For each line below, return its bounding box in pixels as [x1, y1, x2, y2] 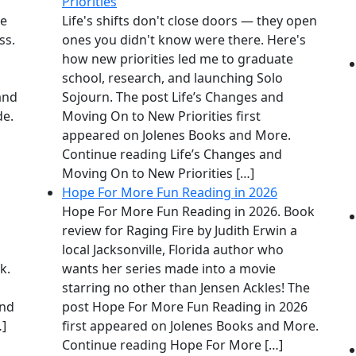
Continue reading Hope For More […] [62, 336, 283, 354]
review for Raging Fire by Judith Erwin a [62, 222, 297, 240]
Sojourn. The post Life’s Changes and [62, 88, 284, 106]
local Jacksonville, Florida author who [62, 241, 284, 259]
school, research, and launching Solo [62, 69, 283, 87]
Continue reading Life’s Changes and [62, 145, 282, 164]
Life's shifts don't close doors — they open [62, 12, 317, 30]
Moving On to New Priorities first [62, 107, 261, 126]
